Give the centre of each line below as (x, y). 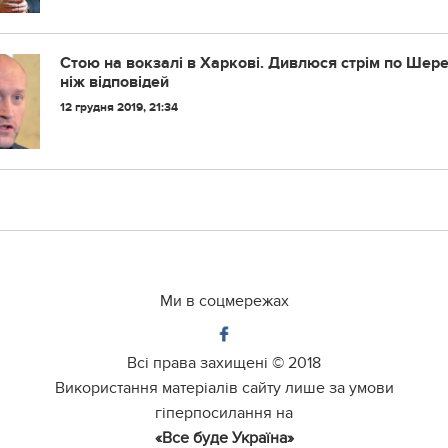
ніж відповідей (114, 82)
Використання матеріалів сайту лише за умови (224, 388)
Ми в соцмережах (224, 301)
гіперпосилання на (224, 413)
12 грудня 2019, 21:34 (119, 107)
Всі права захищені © (207, 363)
